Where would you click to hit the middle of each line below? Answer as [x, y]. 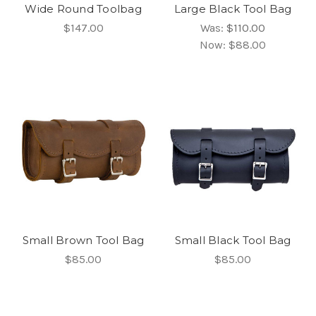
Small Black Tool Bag [233, 240]
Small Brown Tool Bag [83, 240]
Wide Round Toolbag [83, 9]
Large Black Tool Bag [233, 9]
